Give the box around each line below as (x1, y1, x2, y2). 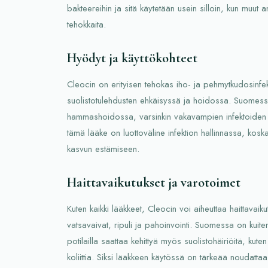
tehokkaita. (67, 17, 106, 31)
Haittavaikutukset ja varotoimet (67, 174, 240, 190)
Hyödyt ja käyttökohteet (67, 50, 197, 66)
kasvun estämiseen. (67, 142, 139, 156)
